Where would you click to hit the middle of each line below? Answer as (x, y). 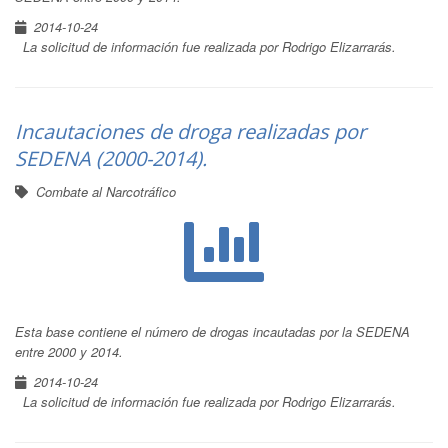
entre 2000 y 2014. (69, 351)
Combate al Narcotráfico (106, 191)
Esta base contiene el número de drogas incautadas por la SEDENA (212, 331)
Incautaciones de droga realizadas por (190, 131)
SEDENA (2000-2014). (111, 158)
